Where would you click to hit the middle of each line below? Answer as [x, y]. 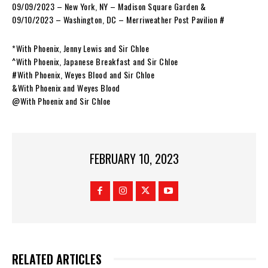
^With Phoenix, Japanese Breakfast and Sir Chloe [95, 61]
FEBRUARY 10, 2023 [134, 159]
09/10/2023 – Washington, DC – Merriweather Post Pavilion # [118, 19]
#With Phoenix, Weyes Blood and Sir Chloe [83, 74]
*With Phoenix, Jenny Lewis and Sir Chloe [80, 48]
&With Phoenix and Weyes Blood [66, 87]
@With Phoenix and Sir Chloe [61, 100]
